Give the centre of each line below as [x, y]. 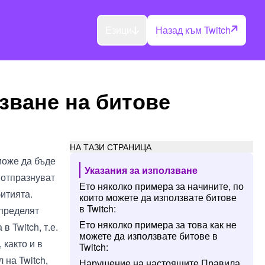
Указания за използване [141, 170]
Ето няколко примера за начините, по [161, 186]
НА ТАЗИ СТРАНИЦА [111, 147]
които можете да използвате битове [158, 197]
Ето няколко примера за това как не [158, 224]
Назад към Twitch [193, 30]
